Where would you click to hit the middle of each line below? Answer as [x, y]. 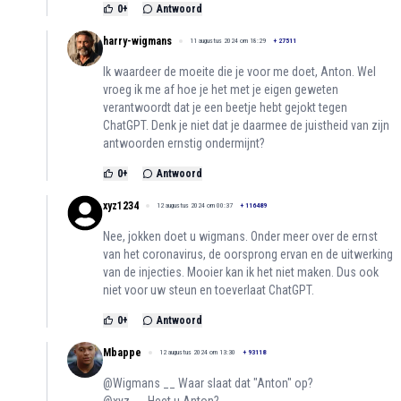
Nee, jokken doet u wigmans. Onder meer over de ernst [240, 237]
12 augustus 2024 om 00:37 [195, 206]
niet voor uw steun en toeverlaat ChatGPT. [209, 290]
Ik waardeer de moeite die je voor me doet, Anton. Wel [239, 72]
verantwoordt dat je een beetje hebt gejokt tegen [225, 108]
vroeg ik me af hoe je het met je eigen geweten [221, 90]
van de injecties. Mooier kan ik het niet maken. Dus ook [241, 273]
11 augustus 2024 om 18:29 [228, 41]
